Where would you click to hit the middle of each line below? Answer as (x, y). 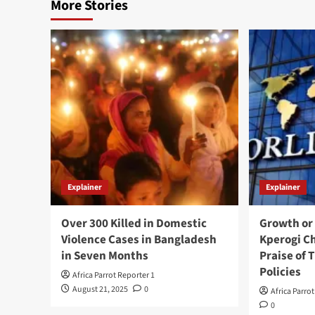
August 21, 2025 (100, 289)
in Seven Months (105, 256)
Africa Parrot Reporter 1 (114, 275)
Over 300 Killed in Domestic (134, 223)
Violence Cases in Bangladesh (139, 239)
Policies (281, 272)
